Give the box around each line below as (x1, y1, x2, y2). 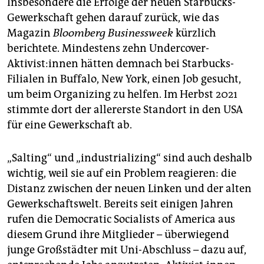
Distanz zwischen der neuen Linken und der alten (7, 181, 252, 195)
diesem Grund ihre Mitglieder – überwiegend (7, 227, 229, 241)
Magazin (7, 26, 53, 39)
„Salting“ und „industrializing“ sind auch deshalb (7, 151, 252, 164)
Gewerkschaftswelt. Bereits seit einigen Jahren (7, 197, 233, 210)
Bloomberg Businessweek (53, 26, 173, 39)
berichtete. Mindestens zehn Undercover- (7, 41, 209, 55)
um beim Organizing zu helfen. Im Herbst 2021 (7, 87, 237, 101)
